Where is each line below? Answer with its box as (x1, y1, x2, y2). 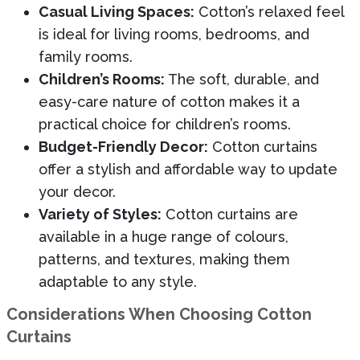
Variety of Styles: (39, 205, 162, 223)
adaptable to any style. (39, 272, 197, 290)
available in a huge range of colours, (39, 227, 288, 245)
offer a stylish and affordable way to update (39, 160, 337, 178)
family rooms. (39, 47, 133, 65)
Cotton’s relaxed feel (194, 2, 344, 20)
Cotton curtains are (162, 205, 298, 223)
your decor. (39, 182, 116, 200)
